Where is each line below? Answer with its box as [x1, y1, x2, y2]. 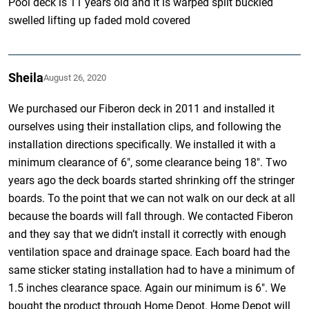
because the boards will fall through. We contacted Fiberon [8, 209, 294, 223]
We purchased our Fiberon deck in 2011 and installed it [8, 101, 275, 115]
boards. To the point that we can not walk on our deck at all [8, 191, 296, 205]
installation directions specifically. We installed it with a [8, 137, 277, 151]
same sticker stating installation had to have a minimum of [8, 263, 296, 277]
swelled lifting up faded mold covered [8, 13, 191, 27]
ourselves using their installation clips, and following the [8, 119, 281, 133]
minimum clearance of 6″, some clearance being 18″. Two [8, 155, 288, 169]
